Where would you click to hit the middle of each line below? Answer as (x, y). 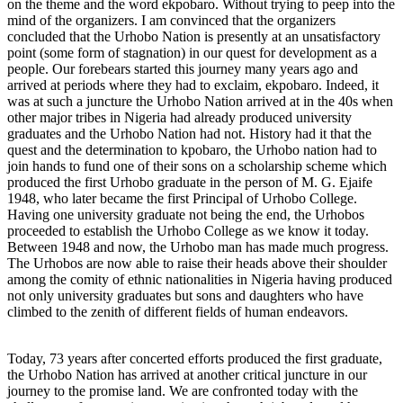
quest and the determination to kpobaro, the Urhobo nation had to (192, 149)
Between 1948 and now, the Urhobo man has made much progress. (198, 246)
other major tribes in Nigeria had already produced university (179, 117)
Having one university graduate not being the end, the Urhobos (186, 214)
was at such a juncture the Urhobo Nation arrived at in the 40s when (200, 101)
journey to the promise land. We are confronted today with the (183, 390)
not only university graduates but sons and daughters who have (185, 295)
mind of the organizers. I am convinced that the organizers (171, 20)
